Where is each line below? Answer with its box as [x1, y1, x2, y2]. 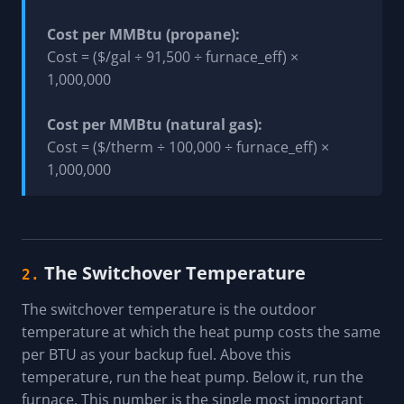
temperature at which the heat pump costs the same [22, 321, 381, 342]
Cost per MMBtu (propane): [47, 23, 240, 44]
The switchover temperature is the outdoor [22, 298, 317, 319]
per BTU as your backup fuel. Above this [22, 344, 291, 364]
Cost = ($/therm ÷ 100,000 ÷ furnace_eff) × [47, 136, 329, 157]
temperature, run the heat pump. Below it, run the [22, 366, 363, 387]
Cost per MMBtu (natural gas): [47, 114, 262, 134]
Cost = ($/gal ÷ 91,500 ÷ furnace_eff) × [47, 46, 298, 67]
